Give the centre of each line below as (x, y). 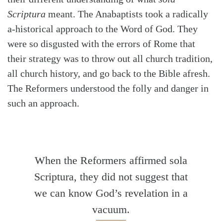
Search (42, 57)
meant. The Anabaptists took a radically (127, 14)
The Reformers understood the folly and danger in (108, 88)
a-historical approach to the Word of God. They (103, 28)
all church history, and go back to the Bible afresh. (109, 73)
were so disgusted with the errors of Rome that (101, 43)
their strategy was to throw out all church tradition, (110, 58)
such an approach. (43, 103)
